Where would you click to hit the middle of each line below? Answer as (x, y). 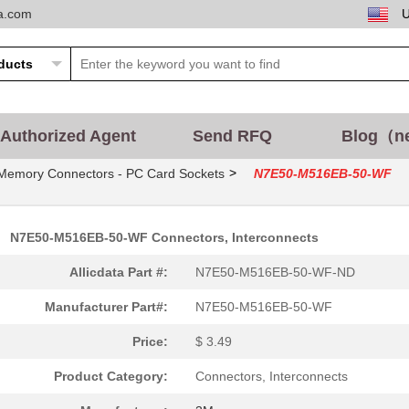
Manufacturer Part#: (106, 307)
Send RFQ (232, 136)
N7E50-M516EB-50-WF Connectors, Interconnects (164, 237)
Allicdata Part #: (119, 272)
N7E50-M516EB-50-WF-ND (275, 272)
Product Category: (111, 376)
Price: (150, 341)
